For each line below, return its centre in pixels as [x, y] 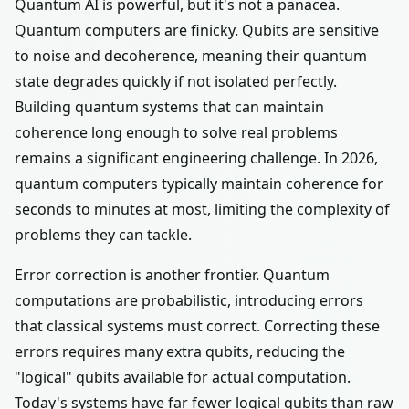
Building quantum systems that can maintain [169, 107]
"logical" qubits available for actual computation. [183, 377]
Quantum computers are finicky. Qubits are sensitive [197, 30]
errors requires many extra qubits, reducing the [180, 351]
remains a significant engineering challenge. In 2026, [196, 158]
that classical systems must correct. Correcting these [197, 326]
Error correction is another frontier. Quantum [172, 275]
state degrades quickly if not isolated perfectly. [176, 81]
